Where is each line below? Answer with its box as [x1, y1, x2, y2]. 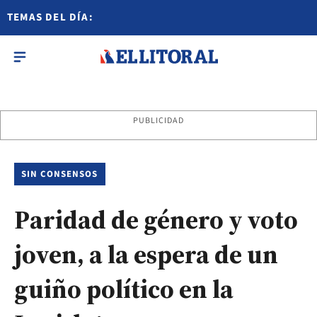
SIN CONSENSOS [21, 168, 98, 180]
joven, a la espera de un [14, 237, 278, 272]
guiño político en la [14, 272, 234, 306]
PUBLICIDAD [132, 115, 185, 127]
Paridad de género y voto [14, 202, 298, 237]
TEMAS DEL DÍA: [7, 10, 93, 25]
